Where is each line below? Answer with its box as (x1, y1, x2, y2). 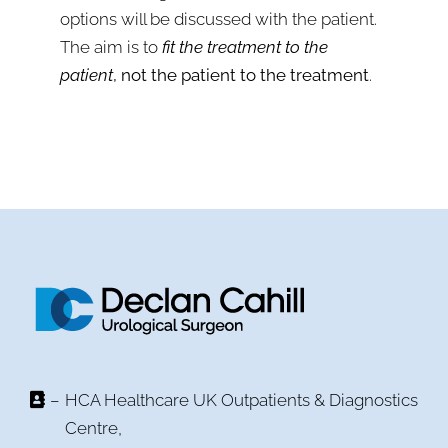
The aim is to (60, 37, 162, 57)
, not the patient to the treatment (113, 65, 369, 85)
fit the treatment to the (162, 37, 328, 57)
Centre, (65, 418, 122, 439)
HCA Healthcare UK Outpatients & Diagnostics (65, 390, 418, 411)
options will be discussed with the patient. (60, 9, 377, 29)
